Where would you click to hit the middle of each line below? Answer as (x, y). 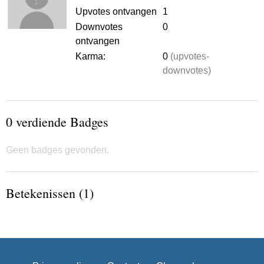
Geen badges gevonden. (57, 150)
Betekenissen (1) (50, 193)
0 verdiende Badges (57, 122)
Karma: (90, 56)
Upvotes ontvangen (116, 11)
